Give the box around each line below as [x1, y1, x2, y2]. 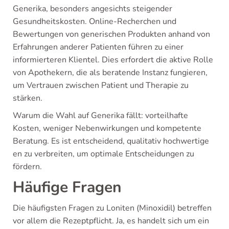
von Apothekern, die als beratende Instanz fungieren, [13, 67, 208, 78]
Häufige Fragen [13, 177, 122, 198]
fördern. [13, 161, 42, 172]
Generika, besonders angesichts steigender [13, 3, 172, 14]
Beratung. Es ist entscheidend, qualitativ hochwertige [13, 135, 209, 147]
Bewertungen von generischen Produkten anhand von [13, 29, 210, 40]
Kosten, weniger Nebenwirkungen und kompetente [13, 123, 201, 134]
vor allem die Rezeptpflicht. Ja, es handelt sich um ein [13, 215, 209, 226]
